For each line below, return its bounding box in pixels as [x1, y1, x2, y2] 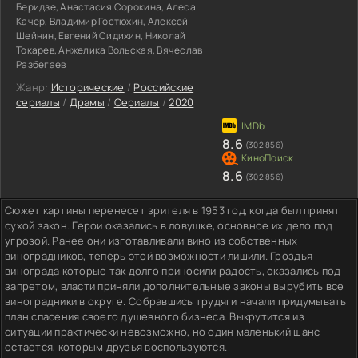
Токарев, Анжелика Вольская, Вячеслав [16, 42, 203, 57]
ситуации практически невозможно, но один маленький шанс [5, 324, 320, 339]
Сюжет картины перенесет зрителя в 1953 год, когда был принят [5, 202, 340, 217]
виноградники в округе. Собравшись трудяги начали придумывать [5, 293, 347, 308]
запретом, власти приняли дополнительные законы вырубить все [5, 278, 344, 293]
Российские [133, 79, 194, 94]
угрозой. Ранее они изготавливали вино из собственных [5, 233, 298, 248]
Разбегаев [16, 57, 66, 71]
